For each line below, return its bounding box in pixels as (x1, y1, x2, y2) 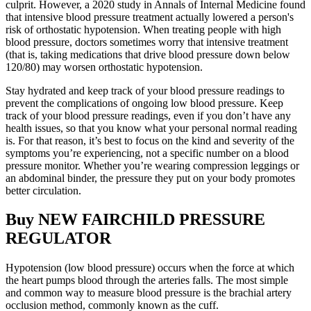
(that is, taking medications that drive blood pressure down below (6, 48, 290, 60)
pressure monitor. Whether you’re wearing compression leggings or (6, 159, 299, 171)
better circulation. (6, 184, 81, 196)
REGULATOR (6, 229, 111, 248)
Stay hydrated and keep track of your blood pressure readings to (6, 84, 285, 96)
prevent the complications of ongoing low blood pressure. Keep (6, 96, 283, 109)
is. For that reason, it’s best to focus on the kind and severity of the (6, 134, 294, 146)
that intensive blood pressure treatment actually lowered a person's (6, 10, 294, 23)
